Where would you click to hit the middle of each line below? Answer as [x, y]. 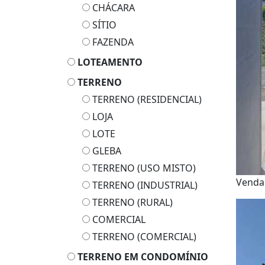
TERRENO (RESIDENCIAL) [146, 99]
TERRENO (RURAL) [131, 202]
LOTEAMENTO [110, 62]
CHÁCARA [112, 8]
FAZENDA [112, 42]
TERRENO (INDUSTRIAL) [144, 185]
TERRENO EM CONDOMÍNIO [143, 257]
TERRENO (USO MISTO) [143, 168]
